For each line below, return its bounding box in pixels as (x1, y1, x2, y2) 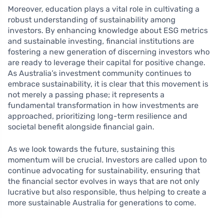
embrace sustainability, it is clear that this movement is (8, 79, 208, 89)
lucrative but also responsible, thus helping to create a (8, 187, 206, 197)
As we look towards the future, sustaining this (8, 145, 175, 154)
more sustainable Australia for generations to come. (8, 198, 196, 208)
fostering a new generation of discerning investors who (8, 47, 210, 57)
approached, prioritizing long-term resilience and (8, 111, 187, 121)
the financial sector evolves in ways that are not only (8, 177, 200, 186)
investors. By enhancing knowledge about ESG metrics (8, 26, 208, 36)
